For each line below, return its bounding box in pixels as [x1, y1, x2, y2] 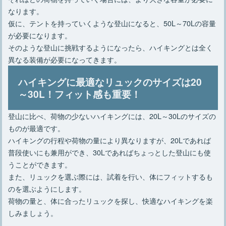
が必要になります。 [8, 29, 72, 40]
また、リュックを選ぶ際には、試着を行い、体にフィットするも [8, 171, 213, 182]
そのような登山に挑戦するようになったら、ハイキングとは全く [8, 41, 213, 52]
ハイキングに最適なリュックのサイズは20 [18, 74, 202, 89]
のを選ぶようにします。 [8, 183, 86, 194]
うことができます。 [8, 158, 72, 169]
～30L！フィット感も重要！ [18, 86, 141, 101]
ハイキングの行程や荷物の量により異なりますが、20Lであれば [8, 134, 211, 145]
